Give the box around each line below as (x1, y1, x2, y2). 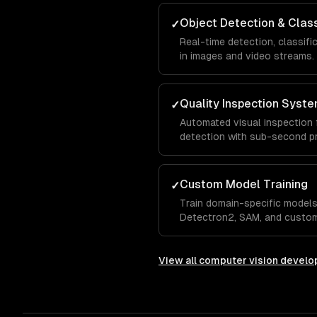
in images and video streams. (180, 50, 314, 62)
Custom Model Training (180, 178, 308, 191)
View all (158, 255, 199, 266)
